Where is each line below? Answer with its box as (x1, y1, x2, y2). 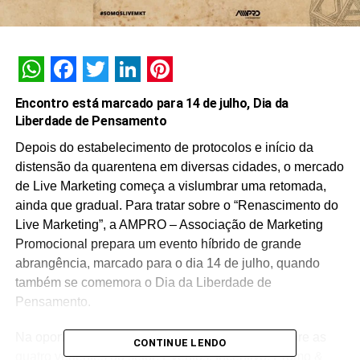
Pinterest (146, 80, 247, 111)
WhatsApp (18, 80, 134, 111)
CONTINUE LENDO (133, 337, 227, 350)
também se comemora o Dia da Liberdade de (14, 276, 272, 290)
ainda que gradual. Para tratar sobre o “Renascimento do (14, 198, 338, 213)
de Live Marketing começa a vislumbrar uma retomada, (14, 179, 326, 194)
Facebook (50, 80, 157, 111)
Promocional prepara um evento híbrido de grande (14, 237, 301, 252)
